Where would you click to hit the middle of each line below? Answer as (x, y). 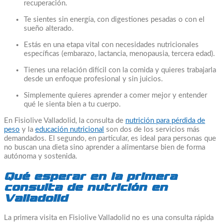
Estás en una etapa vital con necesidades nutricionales (111, 45)
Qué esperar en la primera (90, 176)
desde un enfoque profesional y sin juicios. (93, 79)
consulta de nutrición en (86, 187)
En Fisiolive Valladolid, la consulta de (65, 121)
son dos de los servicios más (152, 130)
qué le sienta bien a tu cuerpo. (72, 105)
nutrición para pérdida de (165, 121)
